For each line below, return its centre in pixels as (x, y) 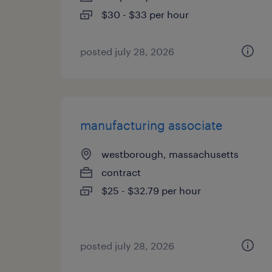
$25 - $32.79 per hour (151, 190)
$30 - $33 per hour (145, 14)
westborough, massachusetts (170, 154)
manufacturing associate (151, 125)
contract (121, 172)
